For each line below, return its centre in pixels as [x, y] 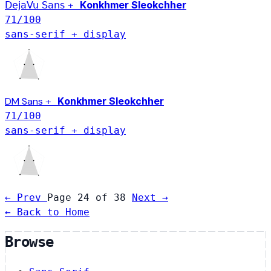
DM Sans [25, 101]
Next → [150, 197]
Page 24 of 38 [90, 197]
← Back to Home [47, 212]
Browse [29, 242]
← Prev [26, 197]
